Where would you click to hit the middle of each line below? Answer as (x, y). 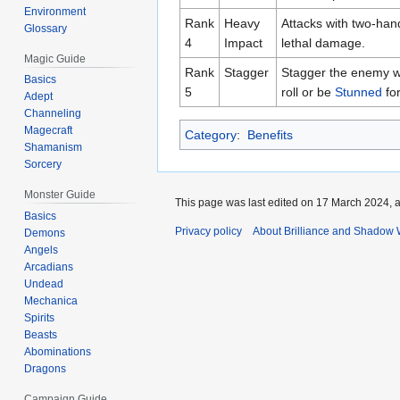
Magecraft (49, 131)
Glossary (46, 28)
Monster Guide (60, 195)
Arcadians (49, 267)
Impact (243, 42)
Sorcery (43, 165)
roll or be (308, 92)
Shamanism (54, 148)
